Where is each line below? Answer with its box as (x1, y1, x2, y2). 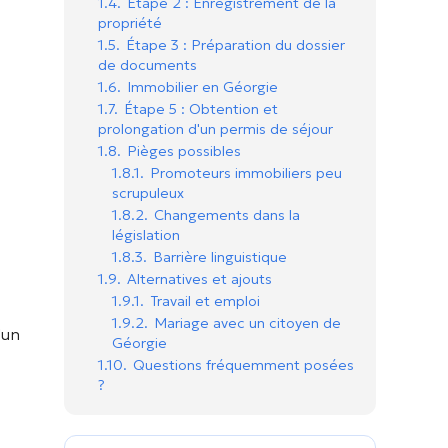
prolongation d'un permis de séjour (98, 120, 333, 138)
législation (112, 226, 180, 244)
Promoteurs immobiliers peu (150, 164, 342, 182)
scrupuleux (112, 184, 184, 202)
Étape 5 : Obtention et (124, 100, 278, 118)
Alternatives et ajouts (127, 270, 272, 288)
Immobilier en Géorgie (127, 78, 278, 96)
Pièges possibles (127, 142, 241, 160)
